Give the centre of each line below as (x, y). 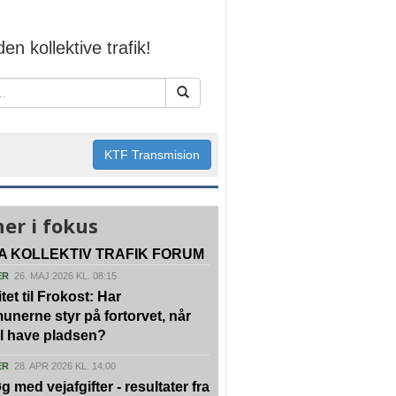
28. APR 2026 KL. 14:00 (65, 366)
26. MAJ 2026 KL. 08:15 (65, 276)
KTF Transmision (152, 155)
